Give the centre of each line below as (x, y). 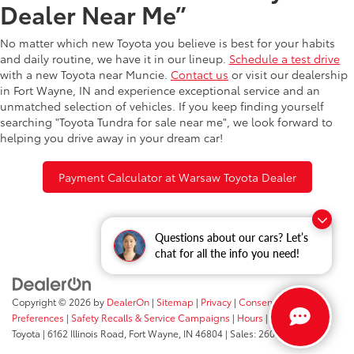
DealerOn (128, 302)
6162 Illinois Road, (86, 333)
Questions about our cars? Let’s (232, 237)
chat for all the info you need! (227, 253)
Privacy (216, 302)
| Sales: (241, 333)
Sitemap (175, 302)
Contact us (200, 74)
